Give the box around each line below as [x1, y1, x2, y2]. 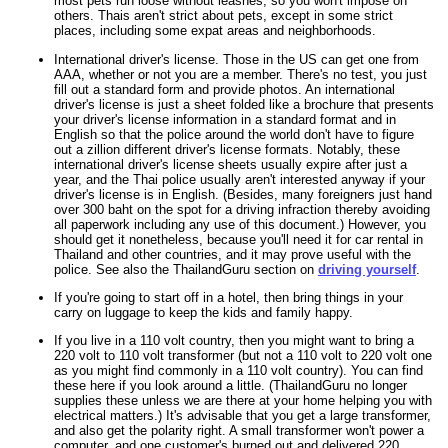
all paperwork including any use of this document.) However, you [54, 216, 426, 232]
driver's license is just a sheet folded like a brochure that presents [54, 96, 434, 112]
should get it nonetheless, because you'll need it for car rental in [54, 231, 423, 247]
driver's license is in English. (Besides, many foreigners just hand [54, 186, 432, 202]
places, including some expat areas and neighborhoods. [54, 23, 376, 39]
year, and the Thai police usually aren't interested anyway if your [54, 171, 425, 187]
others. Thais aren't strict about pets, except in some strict [54, 8, 393, 24]
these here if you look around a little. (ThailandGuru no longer [54, 378, 407, 394]
